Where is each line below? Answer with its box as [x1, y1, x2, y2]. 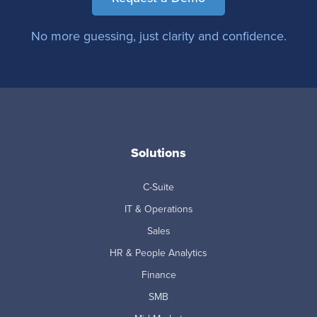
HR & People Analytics [110, 246, 207, 260]
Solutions [131, 144, 186, 163]
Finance [141, 267, 176, 282]
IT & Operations [124, 202, 193, 217]
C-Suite [143, 180, 174, 195]
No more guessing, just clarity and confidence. [30, 27, 287, 45]
